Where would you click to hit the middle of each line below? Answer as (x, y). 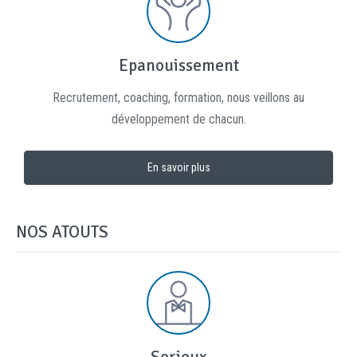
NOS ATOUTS (62, 232)
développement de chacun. (178, 119)
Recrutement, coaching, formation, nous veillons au (178, 98)
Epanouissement (178, 65)
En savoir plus (178, 167)
